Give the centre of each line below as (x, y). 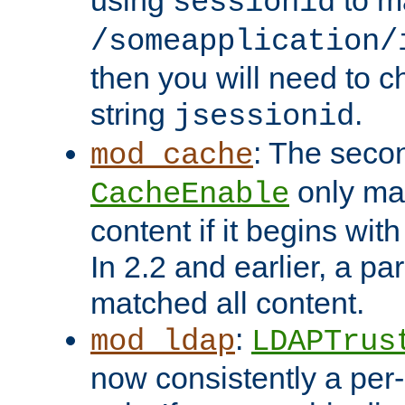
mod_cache (172, 156)
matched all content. (227, 303)
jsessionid (264, 117)
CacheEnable (190, 195)
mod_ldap (163, 342)
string (132, 114)
